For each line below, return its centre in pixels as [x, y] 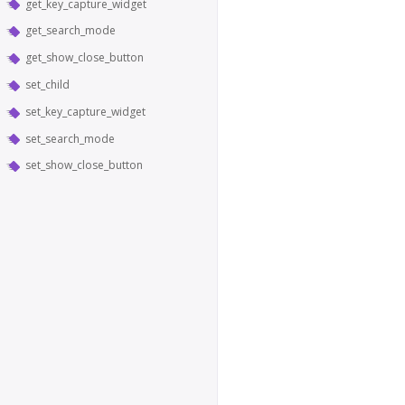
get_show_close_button [85, 58]
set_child [47, 84]
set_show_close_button [84, 165]
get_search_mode [71, 31]
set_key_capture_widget [85, 111]
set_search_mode [70, 138]
